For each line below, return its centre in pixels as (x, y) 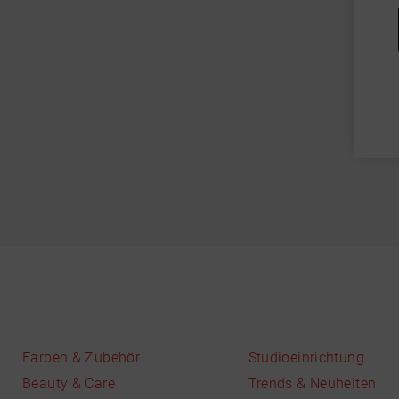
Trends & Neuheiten (312, 383)
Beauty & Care (69, 383)
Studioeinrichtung (306, 358)
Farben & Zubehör (81, 358)
